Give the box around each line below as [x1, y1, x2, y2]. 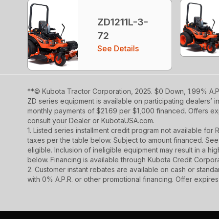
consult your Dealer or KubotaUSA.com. [27, 116, 154, 125]
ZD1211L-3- [97, 16, 149, 28]
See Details [97, 43, 139, 53]
